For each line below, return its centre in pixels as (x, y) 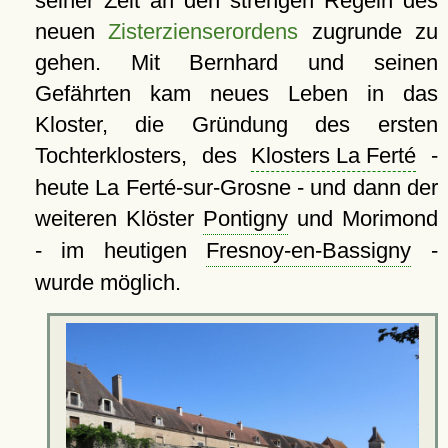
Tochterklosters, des (143, 156)
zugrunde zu (368, 32)
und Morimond (362, 219)
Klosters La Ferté (334, 156)
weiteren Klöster (118, 219)
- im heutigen (120, 251)
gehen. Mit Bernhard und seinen (236, 63)
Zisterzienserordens (203, 32)
